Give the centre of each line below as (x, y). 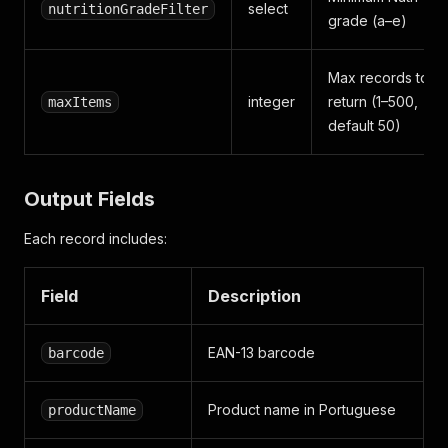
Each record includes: (95, 238)
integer (271, 101)
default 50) (364, 125)
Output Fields (89, 199)
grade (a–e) (367, 20)
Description (254, 296)
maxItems (80, 102)
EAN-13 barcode (261, 352)
